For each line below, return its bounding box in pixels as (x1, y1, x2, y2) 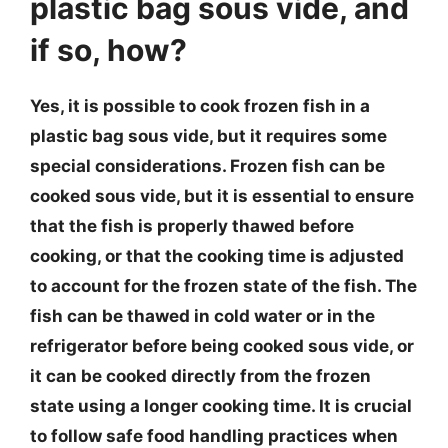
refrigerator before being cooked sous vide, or (30, 336, 414, 356)
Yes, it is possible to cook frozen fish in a (30, 96, 370, 116)
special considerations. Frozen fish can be (30, 156, 385, 176)
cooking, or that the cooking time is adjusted (30, 246, 404, 266)
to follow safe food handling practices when (30, 426, 398, 446)
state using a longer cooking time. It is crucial (30, 396, 412, 416)
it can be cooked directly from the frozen (30, 366, 371, 386)
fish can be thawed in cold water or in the (30, 306, 375, 326)
